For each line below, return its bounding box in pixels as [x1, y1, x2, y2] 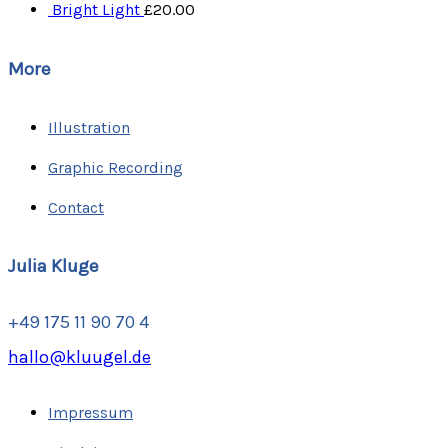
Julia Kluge [8, 255, 99, 278]
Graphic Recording [48, 157, 183, 177]
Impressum [48, 403, 133, 422]
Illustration [48, 117, 130, 137]
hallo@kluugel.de [8, 346, 151, 368]
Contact [48, 197, 104, 217]
